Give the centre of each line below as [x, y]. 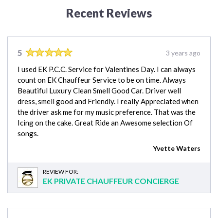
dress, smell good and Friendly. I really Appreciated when [108, 101]
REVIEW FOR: [61, 171]
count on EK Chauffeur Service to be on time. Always [102, 80]
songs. [28, 133]
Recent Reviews [109, 13]
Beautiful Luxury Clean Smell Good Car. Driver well [99, 90]
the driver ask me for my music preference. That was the [107, 112]
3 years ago [183, 53]
